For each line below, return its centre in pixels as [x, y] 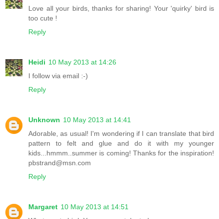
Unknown [44, 120]
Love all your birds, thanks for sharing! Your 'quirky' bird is [121, 9]
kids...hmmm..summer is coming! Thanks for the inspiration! [121, 153]
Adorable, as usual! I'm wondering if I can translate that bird [121, 134]
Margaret [43, 207]
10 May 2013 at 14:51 [95, 207]
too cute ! [43, 18]
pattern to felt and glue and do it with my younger [121, 143]
